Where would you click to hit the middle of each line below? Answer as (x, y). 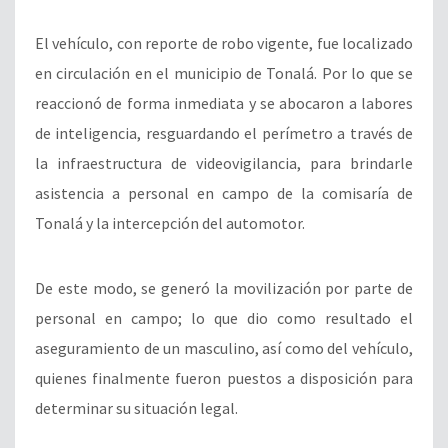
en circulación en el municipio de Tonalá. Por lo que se (224, 72)
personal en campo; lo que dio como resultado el (224, 317)
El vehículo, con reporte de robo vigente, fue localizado (224, 42)
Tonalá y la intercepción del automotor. (170, 222)
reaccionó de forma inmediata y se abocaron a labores (224, 102)
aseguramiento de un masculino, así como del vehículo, (224, 347)
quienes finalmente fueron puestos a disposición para (224, 377)
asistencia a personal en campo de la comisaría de (224, 192)
